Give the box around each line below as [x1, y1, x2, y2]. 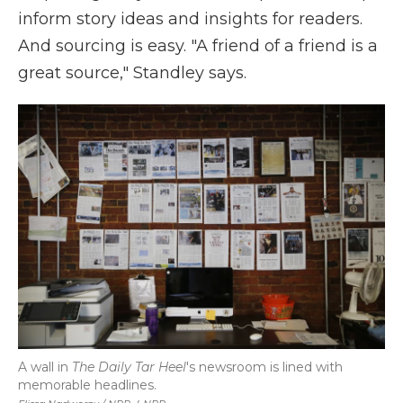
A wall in [18, 359, 72, 375]
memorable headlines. [18, 377, 157, 393]
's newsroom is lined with [186, 359, 343, 375]
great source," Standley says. [18, 63, 246, 83]
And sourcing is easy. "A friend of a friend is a [18, 36, 378, 56]
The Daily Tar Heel [72, 359, 186, 375]
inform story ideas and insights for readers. [18, 9, 363, 29]
